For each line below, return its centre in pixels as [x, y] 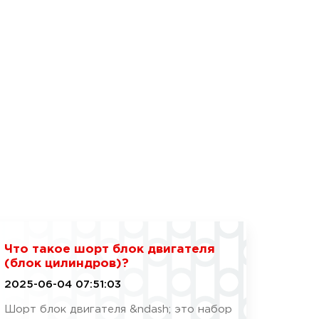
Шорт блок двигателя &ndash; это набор [118, 309]
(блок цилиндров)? [66, 264]
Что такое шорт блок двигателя [109, 250]
